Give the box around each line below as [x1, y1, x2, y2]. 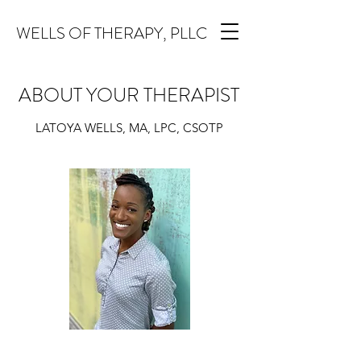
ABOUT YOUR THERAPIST [19, 81, 239, 109]
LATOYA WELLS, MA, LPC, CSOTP [35, 120, 223, 135]
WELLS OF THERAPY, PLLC [16, 22, 207, 45]
